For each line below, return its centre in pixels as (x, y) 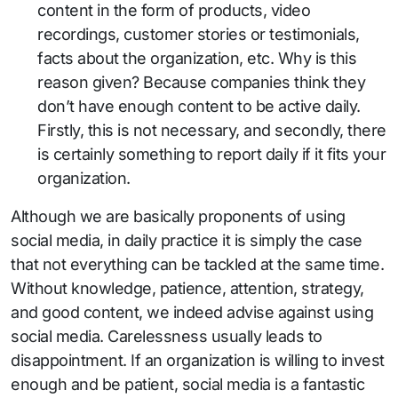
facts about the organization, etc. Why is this (197, 58)
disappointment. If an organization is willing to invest (198, 360)
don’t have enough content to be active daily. (199, 106)
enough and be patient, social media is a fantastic (187, 384)
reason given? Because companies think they (201, 82)
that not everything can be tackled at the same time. (197, 264)
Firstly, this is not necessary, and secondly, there (212, 130)
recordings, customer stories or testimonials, (199, 34)
